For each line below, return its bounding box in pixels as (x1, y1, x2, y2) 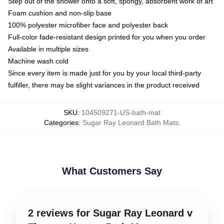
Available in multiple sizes (8, 44, 88, 53)
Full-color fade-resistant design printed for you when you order (8, 32, 205, 41)
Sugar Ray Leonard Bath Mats (82, 118, 178, 126)
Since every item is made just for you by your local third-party (8, 68, 201, 77)
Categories (43, 118, 78, 126)
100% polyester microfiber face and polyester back (8, 20, 168, 29)
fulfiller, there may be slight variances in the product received (8, 80, 199, 89)
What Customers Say (62, 165, 162, 176)
